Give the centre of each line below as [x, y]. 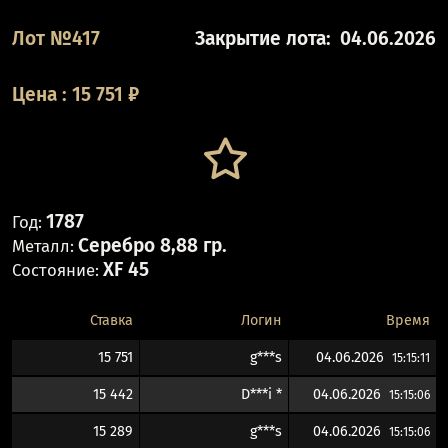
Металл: [42, 245]
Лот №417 [55, 39]
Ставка [111, 321]
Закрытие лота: [263, 39]
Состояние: [55, 269]
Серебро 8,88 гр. [152, 245]
